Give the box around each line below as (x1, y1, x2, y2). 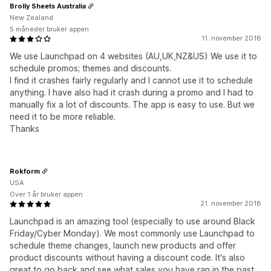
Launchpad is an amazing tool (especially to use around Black (10, 216, 255, 226)
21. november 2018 (200, 199, 261, 207)
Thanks (10, 123, 39, 134)
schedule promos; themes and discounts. (10, 63, 171, 73)
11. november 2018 (201, 34, 261, 42)
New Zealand (10, 13, 53, 22)
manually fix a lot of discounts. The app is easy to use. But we (10, 99, 255, 109)
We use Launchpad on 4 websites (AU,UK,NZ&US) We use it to (10, 51, 257, 61)
